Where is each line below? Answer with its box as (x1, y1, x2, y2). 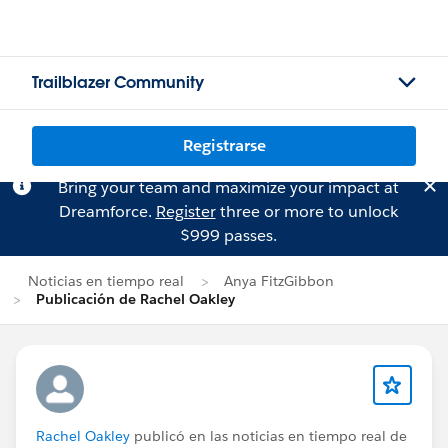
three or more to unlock (215, 201, 398, 222)
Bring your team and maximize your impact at (57, 177, 399, 198)
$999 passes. (179, 225, 277, 246)
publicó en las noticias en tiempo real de (130, 427, 407, 445)
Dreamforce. (58, 201, 156, 222)
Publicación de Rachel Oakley (36, 290, 235, 308)
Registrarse (182, 135, 266, 156)
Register (155, 201, 216, 222)
